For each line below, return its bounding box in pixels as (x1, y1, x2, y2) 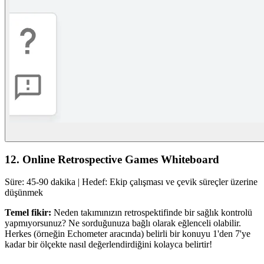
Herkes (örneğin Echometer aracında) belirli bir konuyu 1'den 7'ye (5, 229, 250, 239)
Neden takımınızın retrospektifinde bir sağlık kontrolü (54, 207, 252, 218)
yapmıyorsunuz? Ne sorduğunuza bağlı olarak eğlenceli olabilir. (5, 218, 241, 229)
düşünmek (5, 187, 43, 198)
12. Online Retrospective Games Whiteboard (5, 153, 219, 166)
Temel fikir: (5, 207, 54, 218)
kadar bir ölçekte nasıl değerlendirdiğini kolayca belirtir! (5, 239, 212, 250)
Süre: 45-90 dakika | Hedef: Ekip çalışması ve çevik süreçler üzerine (5, 177, 258, 187)
